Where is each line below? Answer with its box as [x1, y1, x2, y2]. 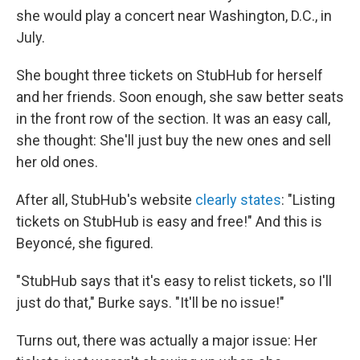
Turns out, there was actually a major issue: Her [16, 332, 317, 349]
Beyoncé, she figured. [16, 235, 153, 252]
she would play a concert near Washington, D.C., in [16, 7, 332, 24]
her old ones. [16, 153, 98, 170]
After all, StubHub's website [16, 191, 195, 208]
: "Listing [281, 191, 335, 208]
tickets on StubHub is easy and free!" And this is [16, 213, 322, 230]
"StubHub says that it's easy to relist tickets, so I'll [16, 272, 332, 289]
